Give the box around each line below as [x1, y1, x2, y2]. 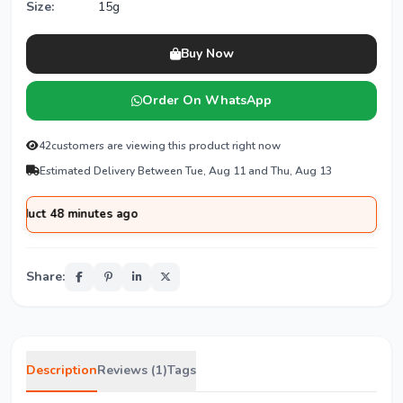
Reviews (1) [97, 362, 167, 379]
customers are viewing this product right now [51, 139, 281, 153]
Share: [26, 268, 65, 285]
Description [26, 362, 97, 379]
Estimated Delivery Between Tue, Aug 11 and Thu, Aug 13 [40, 164, 332, 178]
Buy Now [180, 45, 234, 62]
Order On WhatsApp [142, 92, 272, 109]
